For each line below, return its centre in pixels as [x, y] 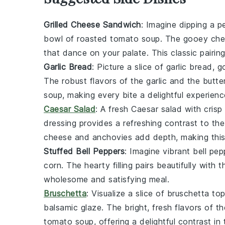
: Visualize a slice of [127, 193]
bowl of [60, 39]
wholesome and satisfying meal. [106, 179]
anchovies [112, 137]
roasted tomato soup [119, 39]
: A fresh [113, 109]
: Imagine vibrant [159, 151]
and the [185, 81]
